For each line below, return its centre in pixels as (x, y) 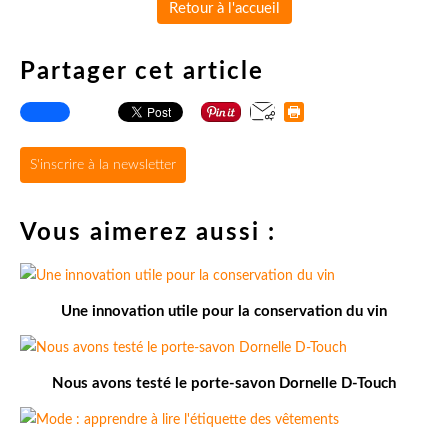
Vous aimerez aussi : (148, 233)
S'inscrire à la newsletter (103, 165)
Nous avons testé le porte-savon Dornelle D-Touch (224, 384)
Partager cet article (142, 72)
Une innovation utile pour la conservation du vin (224, 312)
